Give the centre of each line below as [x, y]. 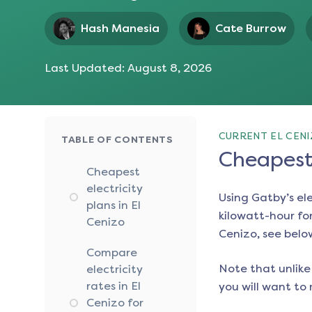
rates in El [114, 286]
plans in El [114, 205]
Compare [112, 253]
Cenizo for [115, 303]
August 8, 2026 [170, 68]
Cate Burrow [251, 29]
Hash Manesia [120, 29]
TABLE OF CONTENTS [117, 140]
